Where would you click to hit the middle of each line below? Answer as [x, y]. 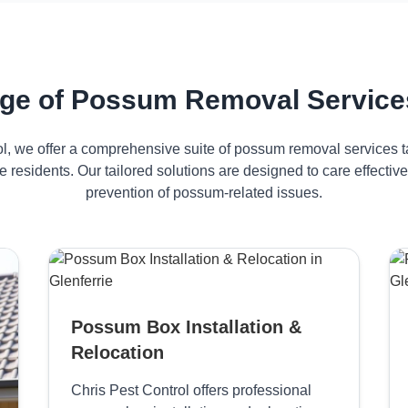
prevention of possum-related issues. [204, 193]
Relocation [117, 352]
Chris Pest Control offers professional [191, 390]
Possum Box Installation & [186, 327]
